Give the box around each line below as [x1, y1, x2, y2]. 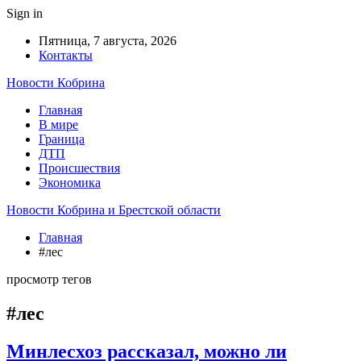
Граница [39, 132, 85, 146]
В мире [39, 118, 78, 131]
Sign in [6, 6, 43, 20]
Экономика [39, 176, 101, 189]
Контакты [39, 48, 93, 62]
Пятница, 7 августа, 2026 [39, 34, 176, 48]
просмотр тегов [6, 272, 92, 286]
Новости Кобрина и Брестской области [6, 203, 221, 217]
